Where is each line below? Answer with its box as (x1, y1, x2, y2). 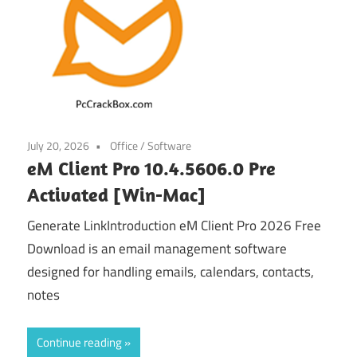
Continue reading (37, 332, 122, 351)
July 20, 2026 (27, 136, 89, 154)
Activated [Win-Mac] (27, 182, 206, 206)
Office (110, 136, 138, 154)
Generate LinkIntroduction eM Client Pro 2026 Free (27, 215, 321, 237)
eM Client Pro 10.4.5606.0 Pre (27, 155, 276, 180)
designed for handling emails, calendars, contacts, (27, 261, 314, 283)
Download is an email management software (27, 238, 287, 260)
